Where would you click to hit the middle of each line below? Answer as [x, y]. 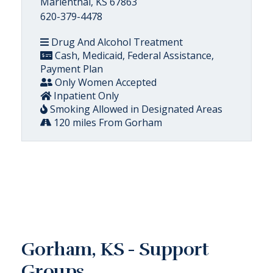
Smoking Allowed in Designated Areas [135, 109]
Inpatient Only [85, 95]
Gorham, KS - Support [115, 249]
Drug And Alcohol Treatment [116, 42]
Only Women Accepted [105, 82]
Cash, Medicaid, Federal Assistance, [133, 55]
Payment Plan [72, 69]
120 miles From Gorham [107, 122]
